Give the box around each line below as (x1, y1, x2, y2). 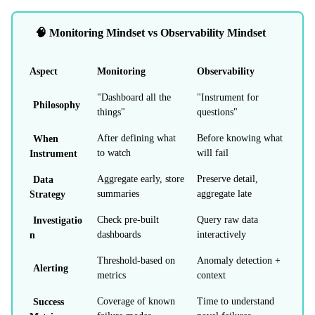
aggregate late (197, 188, 252, 200)
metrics (97, 270, 126, 281)
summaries (97, 188, 139, 200)
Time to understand (197, 296, 274, 307)
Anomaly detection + (197, 255, 281, 266)
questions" (197, 107, 238, 118)
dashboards (97, 229, 141, 240)
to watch (97, 148, 131, 159)
